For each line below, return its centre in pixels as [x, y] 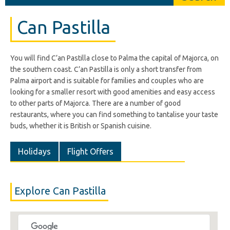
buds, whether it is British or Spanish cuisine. [81, 126]
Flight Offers [90, 151]
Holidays [34, 151]
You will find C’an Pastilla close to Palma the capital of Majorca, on [114, 58]
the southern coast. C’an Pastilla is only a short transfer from [106, 69]
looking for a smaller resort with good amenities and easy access [113, 92]
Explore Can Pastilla [60, 191]
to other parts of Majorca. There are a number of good [95, 103]
